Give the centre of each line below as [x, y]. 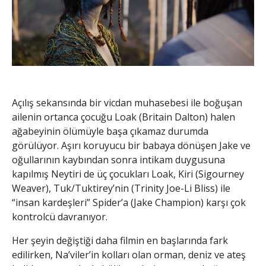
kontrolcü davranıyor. [60, 216]
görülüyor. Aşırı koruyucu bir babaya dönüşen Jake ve [131, 145]
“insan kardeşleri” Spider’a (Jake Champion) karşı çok [129, 202]
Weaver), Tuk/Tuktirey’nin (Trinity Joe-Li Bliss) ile [121, 188]
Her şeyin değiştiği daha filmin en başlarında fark [120, 240]
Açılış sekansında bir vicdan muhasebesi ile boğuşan [127, 102]
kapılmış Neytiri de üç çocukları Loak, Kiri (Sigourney [128, 174]
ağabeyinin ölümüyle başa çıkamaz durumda [110, 131]
